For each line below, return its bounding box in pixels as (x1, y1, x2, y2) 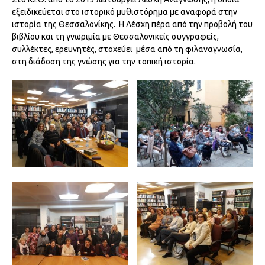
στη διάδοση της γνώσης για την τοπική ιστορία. (12, 56, 196, 66)
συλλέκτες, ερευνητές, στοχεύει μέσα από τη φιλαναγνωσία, (12, 44, 243, 54)
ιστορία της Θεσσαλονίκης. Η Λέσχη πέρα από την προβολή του (12, 19, 253, 29)
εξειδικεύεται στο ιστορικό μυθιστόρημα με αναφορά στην (12, 7, 237, 17)
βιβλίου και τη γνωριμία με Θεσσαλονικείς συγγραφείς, (12, 31, 219, 41)
